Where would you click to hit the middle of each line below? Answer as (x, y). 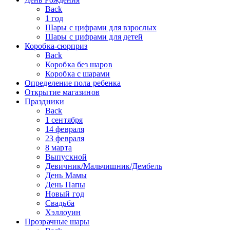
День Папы (65, 184)
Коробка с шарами (78, 73)
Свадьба (60, 203)
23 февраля (65, 138)
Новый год (65, 194)
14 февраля (65, 129)
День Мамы (66, 175)
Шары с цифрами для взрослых (101, 27)
